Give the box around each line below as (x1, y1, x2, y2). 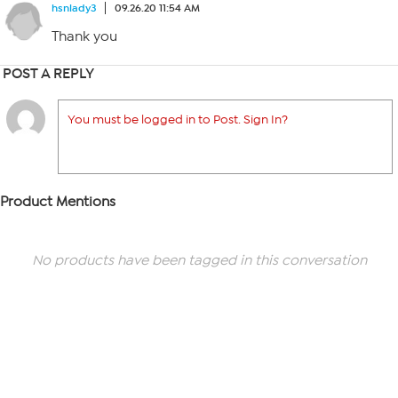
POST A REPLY (3, 65, 94, 82)
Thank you (52, 28, 117, 44)
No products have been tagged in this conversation (31, 252, 367, 268)
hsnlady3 (52, 2, 96, 14)
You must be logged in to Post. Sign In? (68, 112, 288, 127)
